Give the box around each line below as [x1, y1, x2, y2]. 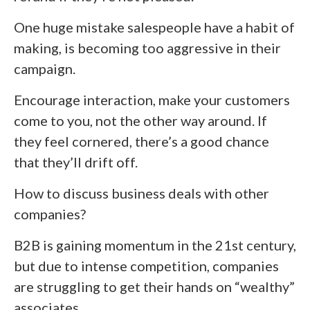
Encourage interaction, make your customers [14, 91, 290, 108]
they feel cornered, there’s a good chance [14, 132, 269, 149]
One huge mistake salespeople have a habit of [14, 18, 295, 35]
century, [244, 236, 296, 253]
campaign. [14, 60, 75, 77]
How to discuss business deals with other [14, 184, 269, 201]
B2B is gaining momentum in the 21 [14, 236, 232, 253]
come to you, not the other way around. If [14, 111, 267, 129]
